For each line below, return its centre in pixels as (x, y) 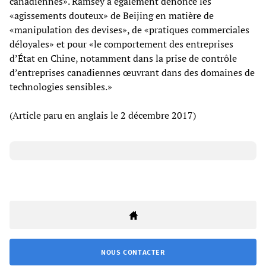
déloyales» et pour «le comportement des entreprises (121, 44)
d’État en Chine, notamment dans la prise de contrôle (123, 58)
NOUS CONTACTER (133, 252)
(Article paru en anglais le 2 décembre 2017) (103, 115)
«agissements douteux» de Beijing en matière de (112, 15)
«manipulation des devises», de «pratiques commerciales (129, 29)
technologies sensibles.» (61, 86)
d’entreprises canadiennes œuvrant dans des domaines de (132, 72)
